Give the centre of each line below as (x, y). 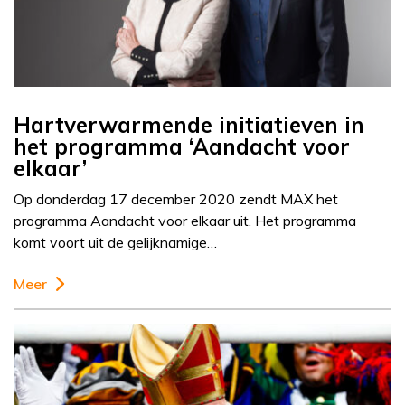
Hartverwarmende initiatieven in (189, 125)
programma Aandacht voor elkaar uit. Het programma (185, 221)
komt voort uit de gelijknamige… (115, 243)
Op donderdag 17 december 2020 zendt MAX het (176, 199)
